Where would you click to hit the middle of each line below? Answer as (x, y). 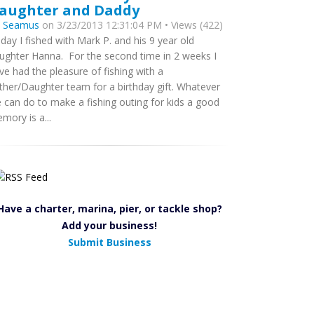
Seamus (21, 25)
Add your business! (109, 225)
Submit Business (109, 242)
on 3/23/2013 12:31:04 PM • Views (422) (131, 25)
